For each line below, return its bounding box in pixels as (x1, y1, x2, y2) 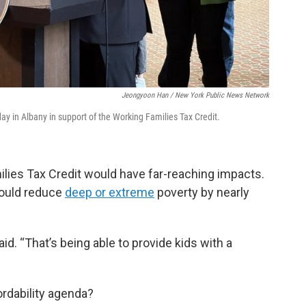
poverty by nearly (154, 185, 249, 199)
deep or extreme (65, 185, 154, 199)
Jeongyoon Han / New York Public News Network (122, 91, 269, 100)
